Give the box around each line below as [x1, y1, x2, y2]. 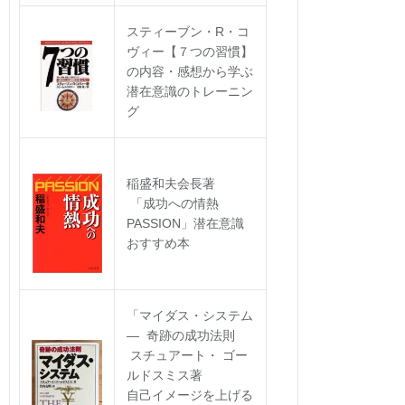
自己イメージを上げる [127, 387, 253, 402]
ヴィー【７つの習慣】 [127, 43, 253, 59]
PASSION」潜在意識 [127, 215, 244, 231]
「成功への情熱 [127, 195, 219, 211]
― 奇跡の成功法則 [127, 327, 253, 343]
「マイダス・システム [127, 307, 253, 323]
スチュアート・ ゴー [127, 347, 248, 363]
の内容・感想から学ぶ [127, 63, 253, 79]
